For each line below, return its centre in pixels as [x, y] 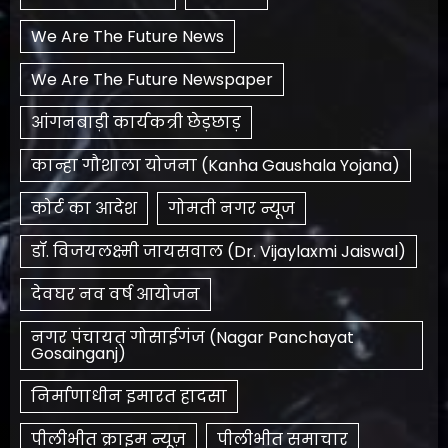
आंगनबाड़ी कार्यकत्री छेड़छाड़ [136, 122]
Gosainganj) [78, 353]
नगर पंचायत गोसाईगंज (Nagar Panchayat [192, 337]
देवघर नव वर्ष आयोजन [115, 294]
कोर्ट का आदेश [84, 208]
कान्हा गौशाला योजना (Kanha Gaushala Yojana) [215, 165]
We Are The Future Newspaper [152, 79]
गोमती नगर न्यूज [231, 208]
